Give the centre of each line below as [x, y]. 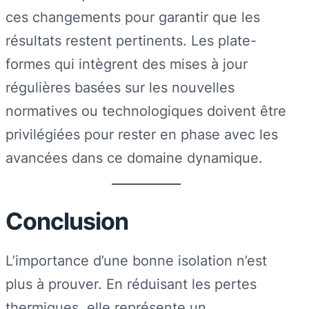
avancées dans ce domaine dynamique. [134, 158]
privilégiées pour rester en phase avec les [142, 134]
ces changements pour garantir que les [133, 17]
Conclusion [67, 221]
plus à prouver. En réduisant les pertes [131, 284]
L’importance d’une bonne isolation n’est [136, 261]
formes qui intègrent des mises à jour [127, 64]
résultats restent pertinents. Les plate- [131, 41]
